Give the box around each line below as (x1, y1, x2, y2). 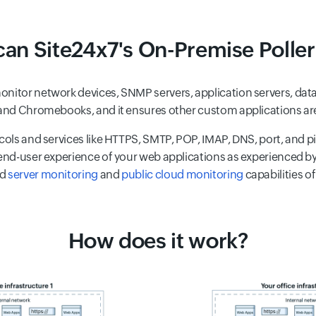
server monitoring (8, 168, 98, 181)
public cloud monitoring (121, 168, 243, 181)
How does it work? (68, 229, 248, 253)
